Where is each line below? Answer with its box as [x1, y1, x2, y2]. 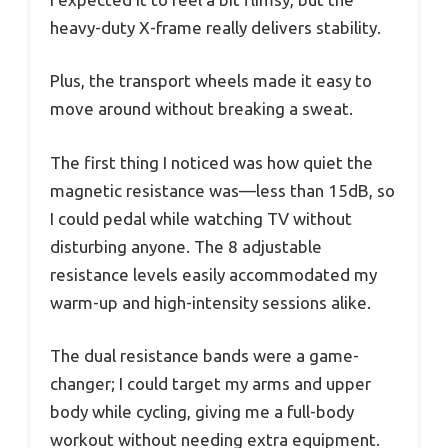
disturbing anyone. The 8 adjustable [50, 236, 322, 256]
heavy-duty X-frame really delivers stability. [50, 17, 381, 37]
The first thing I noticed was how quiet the [50, 152, 373, 172]
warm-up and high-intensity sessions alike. [50, 292, 371, 312]
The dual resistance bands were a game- [50, 346, 359, 366]
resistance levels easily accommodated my [50, 264, 377, 284]
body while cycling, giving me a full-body [50, 402, 354, 422]
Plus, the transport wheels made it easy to [50, 71, 372, 91]
